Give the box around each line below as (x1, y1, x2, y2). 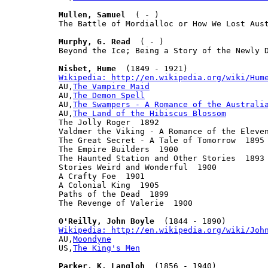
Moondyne (73, 234, 111, 243)
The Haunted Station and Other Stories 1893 (59, 153, 264, 163)
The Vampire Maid (73, 81, 150, 91)
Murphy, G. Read (59, 36, 130, 46)
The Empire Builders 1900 (59, 144, 178, 154)
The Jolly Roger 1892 (59, 117, 159, 127)
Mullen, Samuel (59, 10, 126, 19)
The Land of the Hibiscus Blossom (73, 108, 226, 118)
